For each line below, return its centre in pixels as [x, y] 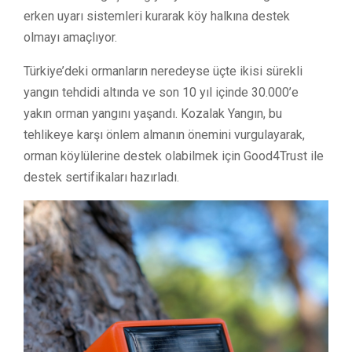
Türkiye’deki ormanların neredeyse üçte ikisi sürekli [163, 71]
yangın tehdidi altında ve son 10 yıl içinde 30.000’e [161, 92]
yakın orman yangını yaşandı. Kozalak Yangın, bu [153, 113]
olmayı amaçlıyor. [70, 37]
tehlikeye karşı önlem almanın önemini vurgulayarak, [164, 134]
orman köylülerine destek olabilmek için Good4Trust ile [174, 156]
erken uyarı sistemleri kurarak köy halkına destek [157, 16]
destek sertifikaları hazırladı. [101, 177]
